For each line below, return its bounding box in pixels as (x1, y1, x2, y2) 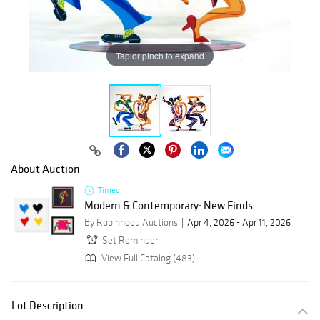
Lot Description (11, 298, 84, 313)
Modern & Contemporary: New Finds (84, 198, 253, 213)
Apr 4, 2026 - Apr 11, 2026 (187, 216, 291, 229)
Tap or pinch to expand (116, 49, 204, 61)
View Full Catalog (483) (99, 251, 195, 264)
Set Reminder (102, 234, 158, 247)
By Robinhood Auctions (84, 216, 178, 229)
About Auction (11, 161, 80, 176)
